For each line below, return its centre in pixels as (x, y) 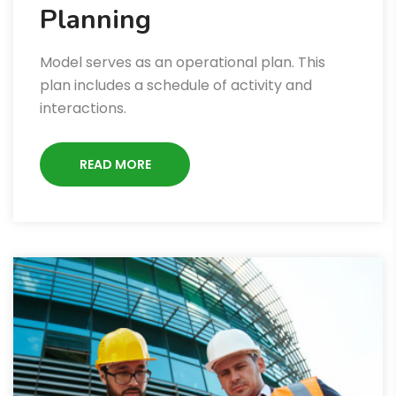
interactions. (83, 109)
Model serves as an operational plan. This (183, 63)
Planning (95, 20)
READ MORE (115, 165)
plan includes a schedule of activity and (176, 86)
